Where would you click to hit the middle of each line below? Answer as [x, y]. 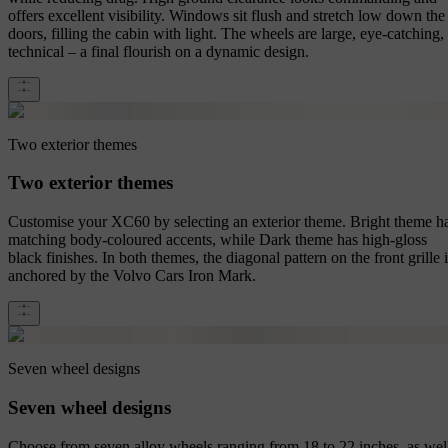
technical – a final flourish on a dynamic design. [158, 51]
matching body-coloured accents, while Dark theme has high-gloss [217, 240]
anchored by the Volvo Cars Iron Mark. [132, 276]
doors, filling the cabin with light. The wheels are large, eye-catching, [226, 33]
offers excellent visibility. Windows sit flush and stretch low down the [226, 15]
